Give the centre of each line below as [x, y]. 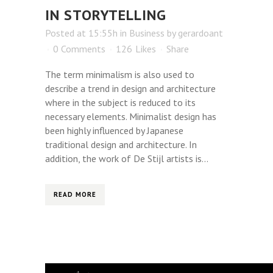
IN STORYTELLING [106, 15]
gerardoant [200, 33]
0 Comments [79, 49]
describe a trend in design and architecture [130, 89]
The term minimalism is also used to [120, 75]
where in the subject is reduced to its [120, 103]
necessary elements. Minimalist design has [131, 117]
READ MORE [75, 195]
